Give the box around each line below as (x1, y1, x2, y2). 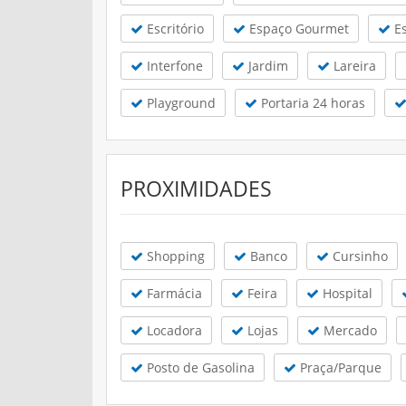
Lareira (330, 56, 376, 74)
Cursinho (329, 246, 388, 265)
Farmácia (143, 284, 202, 302)
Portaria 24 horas (257, 93, 365, 111)
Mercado (320, 321, 377, 339)
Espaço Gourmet (246, 19, 349, 37)
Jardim (245, 56, 288, 74)
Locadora (143, 321, 202, 339)
